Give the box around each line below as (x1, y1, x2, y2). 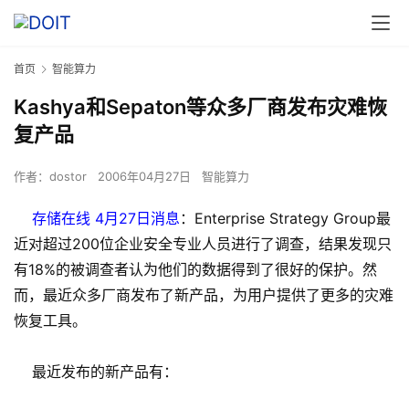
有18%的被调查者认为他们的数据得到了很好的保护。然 (14, 260, 377, 279)
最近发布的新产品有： (14, 362, 178, 382)
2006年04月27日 (98, 169, 194, 184)
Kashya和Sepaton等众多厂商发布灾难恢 (14, 95, 387, 120)
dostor (49, 169, 87, 184)
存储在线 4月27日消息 (14, 209, 180, 228)
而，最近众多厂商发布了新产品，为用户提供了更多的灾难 (14, 286, 393, 305)
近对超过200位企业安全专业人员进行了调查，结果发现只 (14, 235, 392, 254)
